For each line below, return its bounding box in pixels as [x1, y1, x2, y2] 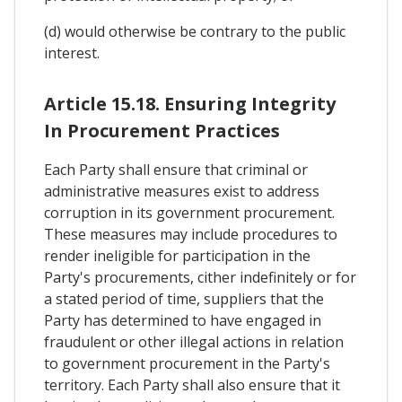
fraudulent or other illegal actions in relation [44, 331, 344, 352]
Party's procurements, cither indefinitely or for [44, 267, 356, 287]
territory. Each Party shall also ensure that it [44, 374, 340, 395]
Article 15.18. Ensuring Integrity [44, 91, 336, 116]
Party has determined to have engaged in [44, 310, 321, 330]
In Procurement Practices [44, 118, 280, 143]
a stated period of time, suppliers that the [44, 288, 324, 309]
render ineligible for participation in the [44, 245, 310, 266]
